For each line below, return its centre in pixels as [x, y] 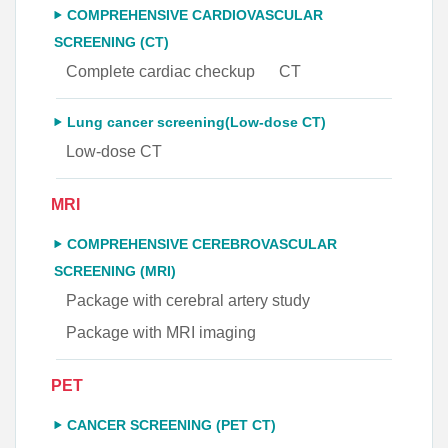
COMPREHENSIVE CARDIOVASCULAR [195, 15]
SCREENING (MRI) [115, 271]
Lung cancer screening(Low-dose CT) [196, 122]
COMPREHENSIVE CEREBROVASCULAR [202, 244]
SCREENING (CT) [111, 42]
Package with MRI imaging [161, 332]
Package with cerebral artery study [188, 300]
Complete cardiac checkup [160, 71]
